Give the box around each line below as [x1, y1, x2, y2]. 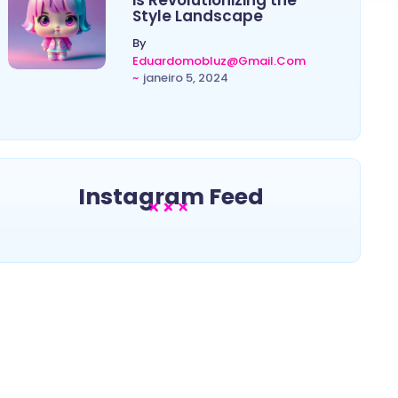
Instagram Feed [77, 181, 264, 213]
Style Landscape [131, 5, 263, 28]
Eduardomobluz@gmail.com [131, 52, 306, 70]
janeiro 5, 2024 [142, 69, 228, 87]
